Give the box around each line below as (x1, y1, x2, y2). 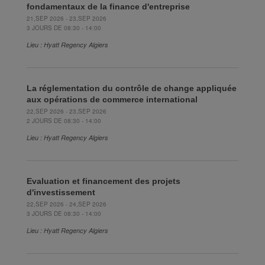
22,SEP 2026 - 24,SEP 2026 (27, 199, 106, 208)
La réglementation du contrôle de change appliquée (27, 83, 237, 93)
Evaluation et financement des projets (27, 176, 180, 186)
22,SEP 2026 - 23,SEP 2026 (27, 106, 106, 115)
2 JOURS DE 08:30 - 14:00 (27, 116, 101, 125)
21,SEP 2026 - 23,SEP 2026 (27, 14, 106, 22)
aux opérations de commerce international (27, 94, 198, 104)
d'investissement (27, 187, 95, 197)
